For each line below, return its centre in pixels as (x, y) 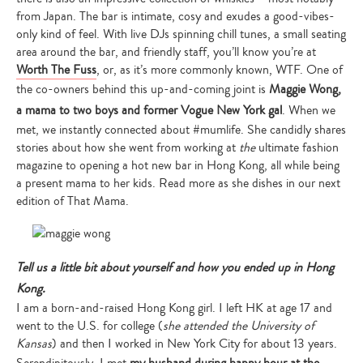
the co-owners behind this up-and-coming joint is (143, 89)
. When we (309, 110)
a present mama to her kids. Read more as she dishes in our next (178, 183)
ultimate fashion (297, 147)
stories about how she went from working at (128, 147)
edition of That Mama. (73, 201)
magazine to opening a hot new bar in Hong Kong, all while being (178, 165)
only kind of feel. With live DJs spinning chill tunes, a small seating (181, 34)
